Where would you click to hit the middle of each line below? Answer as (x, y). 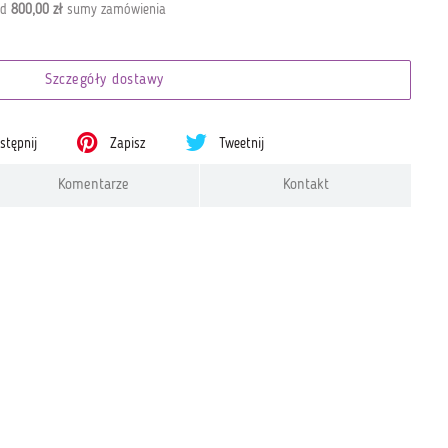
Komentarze (94, 185)
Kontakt (305, 185)
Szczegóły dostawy (104, 80)
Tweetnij (240, 144)
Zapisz (126, 144)
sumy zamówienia (114, 9)
